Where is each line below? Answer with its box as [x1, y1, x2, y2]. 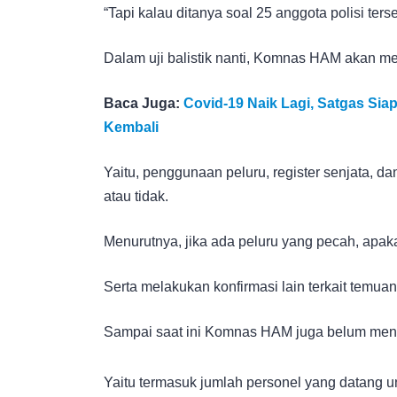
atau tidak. [104, 188, 168, 204]
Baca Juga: [104, 95, 183, 111]
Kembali [104, 119, 159, 135]
